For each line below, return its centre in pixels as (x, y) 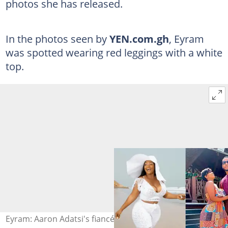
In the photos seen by (57, 38)
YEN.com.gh (139, 38)
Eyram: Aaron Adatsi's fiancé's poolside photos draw (106, 219)
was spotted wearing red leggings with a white (114, 52)
